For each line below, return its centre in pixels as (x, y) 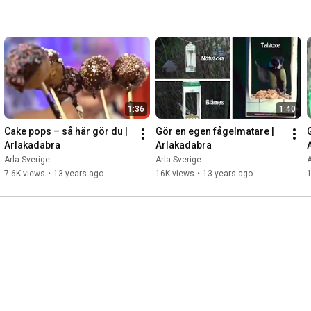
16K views (175, 173)
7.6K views (25, 173)
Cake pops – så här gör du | (66, 131)
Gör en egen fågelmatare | (215, 131)
